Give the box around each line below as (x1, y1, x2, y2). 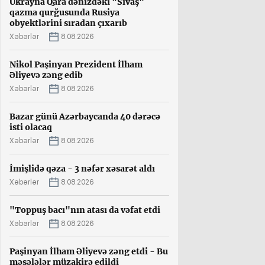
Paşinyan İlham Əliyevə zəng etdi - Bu (9, 245, 168, 257)
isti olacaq (9, 121, 52, 132)
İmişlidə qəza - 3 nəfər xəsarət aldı (9, 163, 155, 174)
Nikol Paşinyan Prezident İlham (9, 59, 143, 70)
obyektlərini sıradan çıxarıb (9, 17, 127, 28)
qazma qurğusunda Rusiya (9, 7, 119, 18)
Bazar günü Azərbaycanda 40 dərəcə (9, 111, 160, 122)
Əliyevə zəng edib (9, 69, 83, 80)
